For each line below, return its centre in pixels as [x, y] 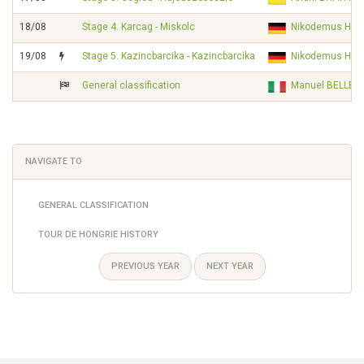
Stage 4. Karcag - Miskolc [139, 27]
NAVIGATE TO [54, 161]
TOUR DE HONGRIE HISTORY [98, 234]
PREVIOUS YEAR [145, 266]
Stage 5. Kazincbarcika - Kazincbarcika [169, 56]
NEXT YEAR [230, 266]
